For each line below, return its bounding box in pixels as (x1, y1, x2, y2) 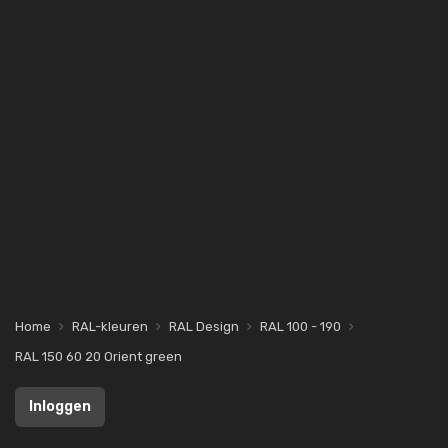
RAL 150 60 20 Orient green (15, 349, 182, 364)
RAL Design (169, 319, 239, 334)
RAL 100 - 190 (260, 319, 341, 334)
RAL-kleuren (72, 319, 148, 334)
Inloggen (29, 398, 91, 415)
